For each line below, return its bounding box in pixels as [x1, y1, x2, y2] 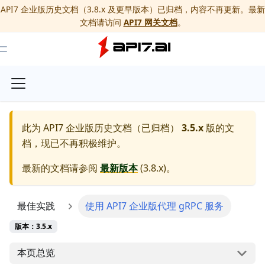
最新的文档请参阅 [22, 161, 100, 174]
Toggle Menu [1, 48, 46, 57]
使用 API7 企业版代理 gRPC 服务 [85, 199, 224, 213]
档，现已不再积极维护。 [22, 137, 126, 150]
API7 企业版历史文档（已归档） [43, 121, 179, 134]
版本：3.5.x [15, 221, 52, 231]
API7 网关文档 [123, 17, 177, 28]
